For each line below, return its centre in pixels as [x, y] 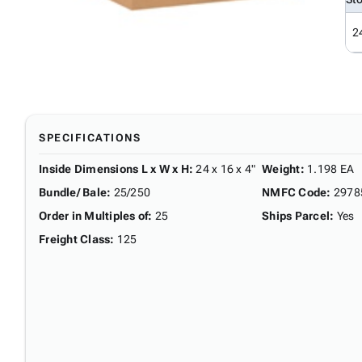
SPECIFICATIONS [90, 137]
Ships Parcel [296, 215]
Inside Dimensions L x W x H [114, 168]
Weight [281, 168]
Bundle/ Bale [73, 192]
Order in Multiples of [94, 215]
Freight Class [75, 239]
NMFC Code [295, 192]
